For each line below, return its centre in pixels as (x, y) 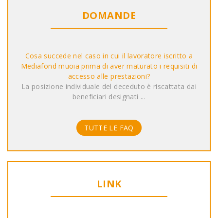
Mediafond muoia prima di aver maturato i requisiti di (109, 66)
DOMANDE (109, 16)
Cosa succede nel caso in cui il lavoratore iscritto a (109, 56)
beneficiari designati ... (109, 97)
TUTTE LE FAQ (109, 128)
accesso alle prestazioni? (109, 76)
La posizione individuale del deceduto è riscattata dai (109, 87)
